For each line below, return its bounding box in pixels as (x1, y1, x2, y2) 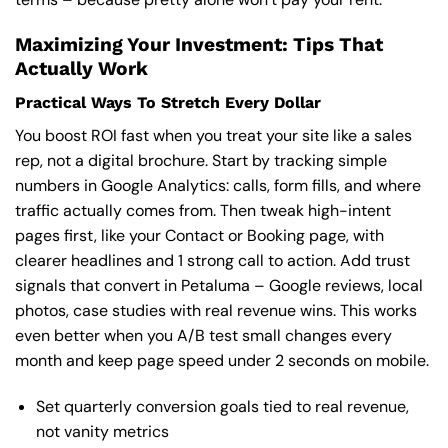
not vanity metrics (35, 421, 169, 443)
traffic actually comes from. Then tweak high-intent (15, 200, 391, 222)
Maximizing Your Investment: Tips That (15, 32, 383, 56)
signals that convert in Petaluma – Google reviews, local (15, 275, 423, 297)
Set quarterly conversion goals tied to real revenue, (35, 396, 409, 418)
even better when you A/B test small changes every (15, 325, 392, 347)
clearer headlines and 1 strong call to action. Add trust (15, 250, 410, 272)
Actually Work (15, 56, 148, 80)
